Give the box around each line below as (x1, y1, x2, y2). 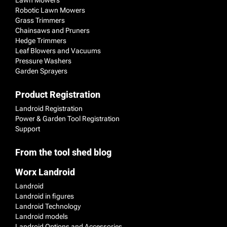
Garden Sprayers (15, 66, 67, 75)
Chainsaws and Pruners (15, 26, 90, 34)
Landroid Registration (15, 104, 83, 112)
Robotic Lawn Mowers (15, 6, 85, 14)
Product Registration (15, 89, 100, 100)
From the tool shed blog (15, 146, 111, 158)
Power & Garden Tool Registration (15, 114, 120, 123)
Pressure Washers (15, 56, 71, 65)
